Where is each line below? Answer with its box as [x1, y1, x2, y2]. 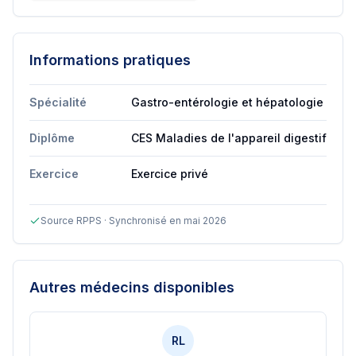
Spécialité [29, 95, 87, 109]
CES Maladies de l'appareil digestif [131, 131, 327, 145]
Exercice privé [131, 167, 208, 180]
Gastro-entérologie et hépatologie [131, 95, 323, 109]
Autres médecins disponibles [29, 279, 234, 296]
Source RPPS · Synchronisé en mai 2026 [41, 215, 226, 226]
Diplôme [29, 131, 75, 145]
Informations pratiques [29, 52, 191, 68]
